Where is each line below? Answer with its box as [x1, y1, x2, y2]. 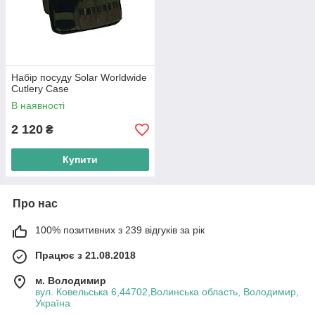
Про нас [13, 198, 58, 210]
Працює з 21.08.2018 [35, 250, 136, 262]
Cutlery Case [11, 83, 69, 95]
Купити [63, 154, 98, 166]
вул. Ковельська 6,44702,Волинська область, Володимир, [35, 286, 299, 298]
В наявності [11, 100, 65, 112]
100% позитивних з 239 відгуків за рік [35, 224, 205, 236]
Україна [35, 297, 70, 309]
